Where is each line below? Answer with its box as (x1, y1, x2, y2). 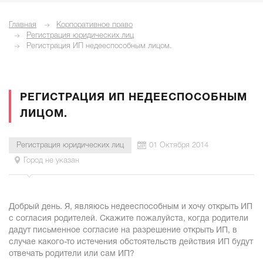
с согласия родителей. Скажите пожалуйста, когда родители (9, 215, 248, 222)
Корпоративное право (56, 22, 133, 28)
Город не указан (23, 157, 79, 164)
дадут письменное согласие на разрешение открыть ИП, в (9, 227, 237, 234)
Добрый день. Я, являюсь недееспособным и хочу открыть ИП (9, 203, 252, 211)
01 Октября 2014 (149, 142, 208, 149)
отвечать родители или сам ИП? (9, 250, 134, 258)
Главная (9, 22, 36, 28)
